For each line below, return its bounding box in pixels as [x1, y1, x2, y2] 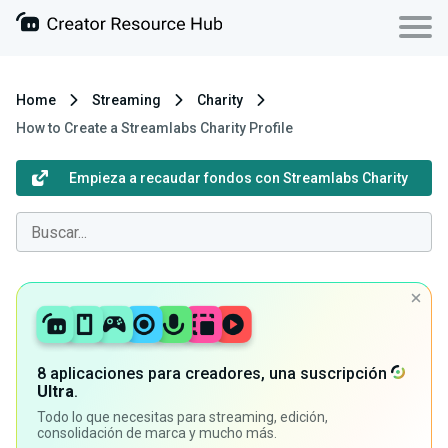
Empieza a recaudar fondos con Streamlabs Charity [68, 170, 408, 186]
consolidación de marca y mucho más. [37, 425, 277, 441]
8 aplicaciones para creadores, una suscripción [37, 364, 391, 383]
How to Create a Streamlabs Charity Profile [16, 120, 293, 136]
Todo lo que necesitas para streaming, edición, [37, 409, 328, 425]
